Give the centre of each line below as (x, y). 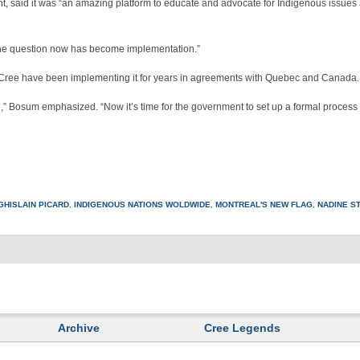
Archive (79, 328)
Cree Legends (243, 328)
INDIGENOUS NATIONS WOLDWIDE (142, 205)
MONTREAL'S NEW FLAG (264, 205)
